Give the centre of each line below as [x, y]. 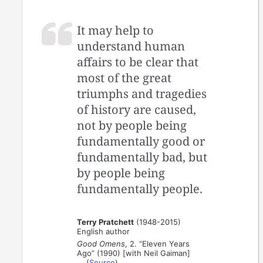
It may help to [116, 30]
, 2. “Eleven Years [158, 243]
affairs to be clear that [138, 62]
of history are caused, [137, 109]
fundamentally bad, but [142, 157]
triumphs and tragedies [142, 93]
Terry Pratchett [106, 222]
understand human [131, 46]
